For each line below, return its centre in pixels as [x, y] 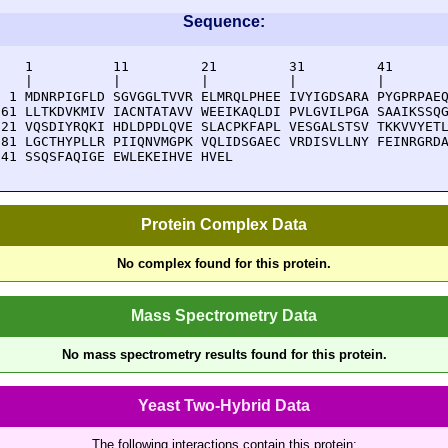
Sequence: [224, 21]
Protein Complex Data [224, 225]
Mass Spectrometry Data [224, 315]
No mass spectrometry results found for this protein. [224, 354]
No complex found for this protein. [224, 264]
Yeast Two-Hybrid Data [224, 405]
